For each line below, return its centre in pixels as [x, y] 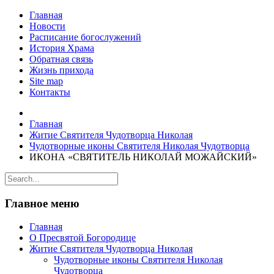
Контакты [50, 92]
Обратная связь [61, 59]
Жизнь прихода [61, 70]
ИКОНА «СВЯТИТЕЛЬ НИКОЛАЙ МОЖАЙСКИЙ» [143, 157]
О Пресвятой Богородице [83, 238]
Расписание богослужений [85, 37]
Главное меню [42, 203]
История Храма [62, 48]
